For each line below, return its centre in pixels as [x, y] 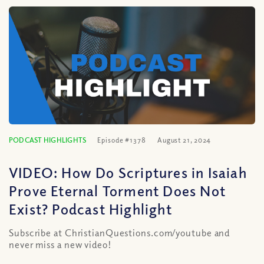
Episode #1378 [122, 140]
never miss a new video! [60, 245]
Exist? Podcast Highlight [90, 209]
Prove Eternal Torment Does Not [118, 190]
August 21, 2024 [184, 140]
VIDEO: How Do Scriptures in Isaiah [128, 172]
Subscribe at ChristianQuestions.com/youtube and [120, 233]
